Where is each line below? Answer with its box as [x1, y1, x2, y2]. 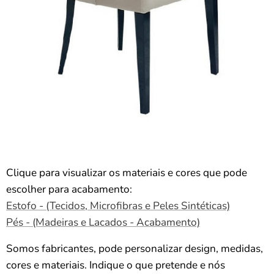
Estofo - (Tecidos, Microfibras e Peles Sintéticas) [6, 198, 230, 213]
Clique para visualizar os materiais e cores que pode [6, 165, 247, 180]
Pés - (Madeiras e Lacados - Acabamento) [6, 215, 200, 229]
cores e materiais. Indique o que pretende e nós [6, 257, 225, 272]
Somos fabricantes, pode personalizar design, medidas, [6, 241, 263, 256]
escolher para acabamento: [6, 182, 132, 196]
